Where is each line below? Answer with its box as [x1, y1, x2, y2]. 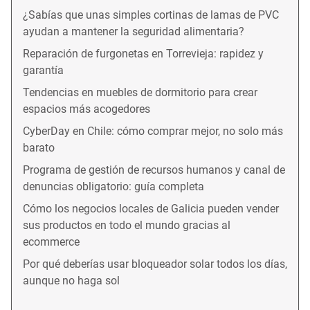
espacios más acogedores [23, 102, 150, 116]
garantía [23, 64, 64, 77]
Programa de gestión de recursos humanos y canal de [23, 163, 285, 177]
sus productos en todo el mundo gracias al [23, 219, 230, 232]
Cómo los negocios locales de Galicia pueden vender [23, 202, 279, 216]
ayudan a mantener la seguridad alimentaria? [23, 25, 244, 39]
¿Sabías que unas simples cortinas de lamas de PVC [23, 8, 279, 22]
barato [23, 141, 55, 155]
